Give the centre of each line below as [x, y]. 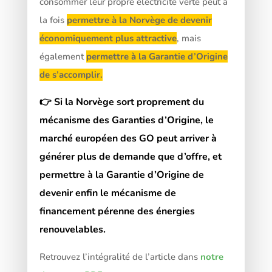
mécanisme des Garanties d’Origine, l [124, 120]
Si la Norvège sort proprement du [129, 102]
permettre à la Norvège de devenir [139, 20]
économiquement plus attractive [108, 38]
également [63, 56]
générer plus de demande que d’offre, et [130, 156]
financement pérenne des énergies [117, 211]
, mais [189, 38]
